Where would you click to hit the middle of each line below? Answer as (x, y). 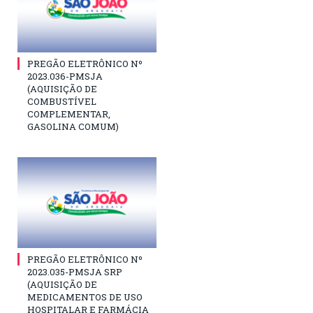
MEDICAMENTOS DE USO (85, 297)
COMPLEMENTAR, (69, 114)
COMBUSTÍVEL (62, 101)
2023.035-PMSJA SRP (75, 271)
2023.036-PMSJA (65, 76)
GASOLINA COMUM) (73, 126)
